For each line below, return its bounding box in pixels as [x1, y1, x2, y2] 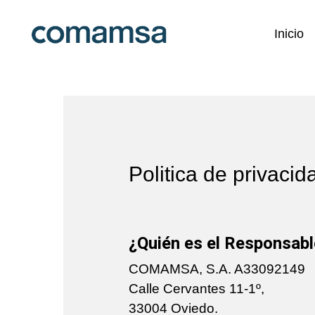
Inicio [274, 27, 304, 41]
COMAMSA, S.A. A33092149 [129, 261, 306, 276]
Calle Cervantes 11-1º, [129, 281, 265, 296]
